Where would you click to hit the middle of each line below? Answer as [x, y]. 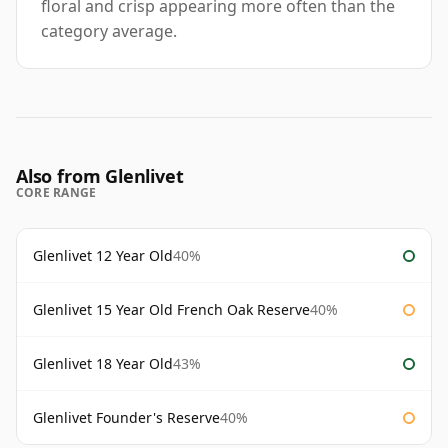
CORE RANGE [56, 193]
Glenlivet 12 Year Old [103, 256]
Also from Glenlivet [100, 176]
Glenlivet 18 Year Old [103, 364]
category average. [109, 31]
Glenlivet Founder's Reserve [126, 418]
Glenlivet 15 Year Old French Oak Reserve [171, 310]
